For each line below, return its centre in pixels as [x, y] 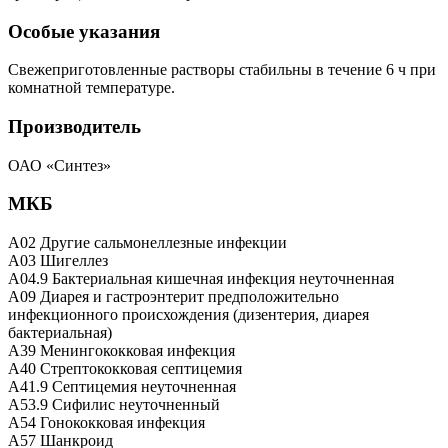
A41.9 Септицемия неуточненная [122, 387]
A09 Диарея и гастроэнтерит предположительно [173, 297]
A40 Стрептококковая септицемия [125, 369]
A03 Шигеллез [58, 261]
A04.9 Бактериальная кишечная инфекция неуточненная [201, 279]
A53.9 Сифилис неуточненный [114, 405]
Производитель [74, 126]
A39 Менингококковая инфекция [121, 351]
